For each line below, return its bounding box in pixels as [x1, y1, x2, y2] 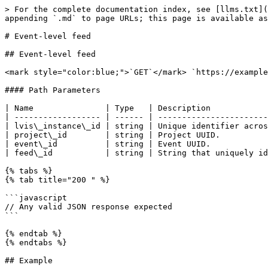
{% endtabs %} [5, 238, 67, 247]
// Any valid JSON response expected [5, 202, 172, 211]
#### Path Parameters [5, 86, 100, 95]
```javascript [5, 193, 67, 202]
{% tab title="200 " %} [5, 175, 110, 184]
